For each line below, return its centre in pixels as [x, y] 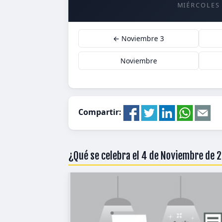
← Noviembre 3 [139, 38]
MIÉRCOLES [199, 5]
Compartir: [101, 112]
